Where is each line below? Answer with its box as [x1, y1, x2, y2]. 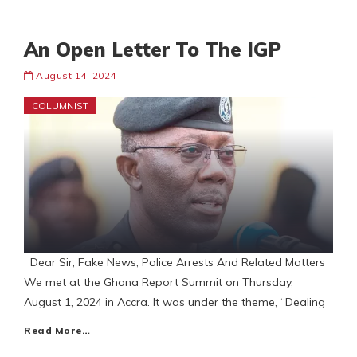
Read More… [24, 324, 90, 337]
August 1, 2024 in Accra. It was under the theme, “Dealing [24, 295, 325, 310]
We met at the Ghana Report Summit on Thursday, [24, 275, 293, 290]
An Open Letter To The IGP [24, 37, 281, 62]
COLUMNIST [32, 100, 88, 112]
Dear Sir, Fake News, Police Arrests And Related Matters [24, 255, 325, 270]
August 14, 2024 [36, 69, 116, 82]
